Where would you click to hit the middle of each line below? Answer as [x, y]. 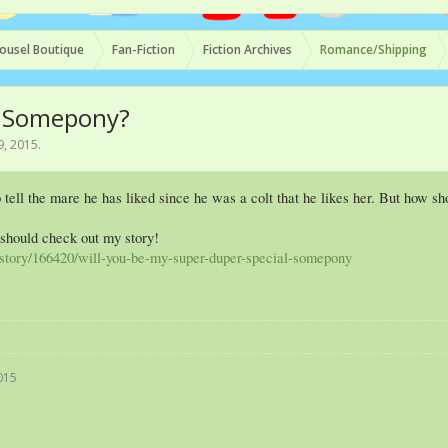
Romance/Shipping [373, 49]
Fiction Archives [247, 49]
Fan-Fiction [143, 49]
